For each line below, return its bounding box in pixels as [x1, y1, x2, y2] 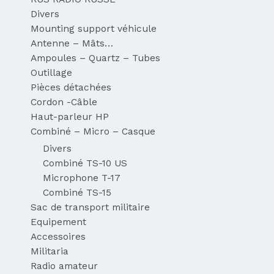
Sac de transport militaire [31, 202, 150, 213]
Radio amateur [31, 261, 98, 272]
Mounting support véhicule [31, 23, 157, 35]
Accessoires [31, 231, 86, 243]
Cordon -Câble [31, 97, 97, 108]
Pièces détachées [31, 82, 111, 94]
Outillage [31, 67, 72, 79]
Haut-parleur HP [31, 111, 109, 123]
